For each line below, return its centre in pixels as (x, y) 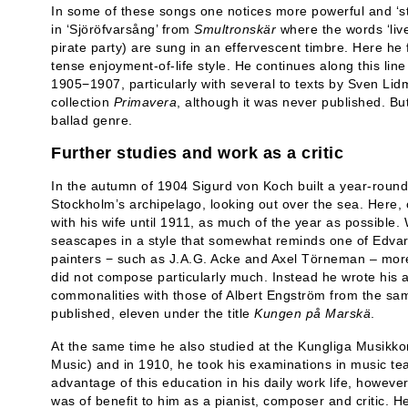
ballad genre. (92, 120)
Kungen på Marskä (312, 313)
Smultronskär (235, 29)
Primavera (145, 102)
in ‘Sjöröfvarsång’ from (122, 29)
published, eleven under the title (153, 313)
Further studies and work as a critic (197, 153)
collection (82, 102)
